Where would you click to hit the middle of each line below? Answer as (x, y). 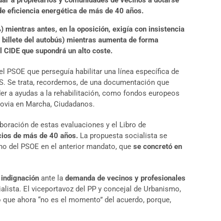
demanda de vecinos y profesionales (125, 178)
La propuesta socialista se (123, 136)
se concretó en (158, 147)
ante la (52, 178)
